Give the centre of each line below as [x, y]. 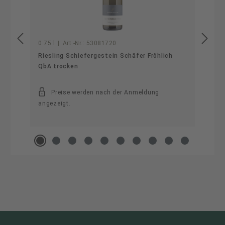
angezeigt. [54, 103]
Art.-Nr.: [73, 43]
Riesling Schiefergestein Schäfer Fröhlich [105, 56]
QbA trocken [58, 66]
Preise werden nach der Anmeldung [105, 92]
